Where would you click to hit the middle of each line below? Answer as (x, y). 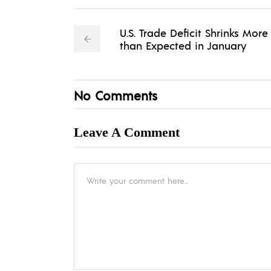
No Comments (116, 96)
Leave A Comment (127, 132)
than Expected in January (183, 45)
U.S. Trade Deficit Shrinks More (194, 33)
